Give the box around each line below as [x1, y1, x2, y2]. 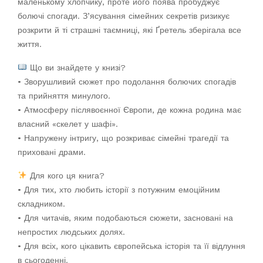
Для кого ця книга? [26, 170, 104, 180]
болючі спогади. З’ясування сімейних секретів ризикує [18, 11, 230, 21]
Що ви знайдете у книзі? [26, 62, 126, 72]
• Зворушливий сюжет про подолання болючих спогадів [18, 76, 236, 86]
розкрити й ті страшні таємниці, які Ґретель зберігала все [18, 25, 241, 35]
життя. [18, 39, 42, 49]
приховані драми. [18, 147, 86, 157]
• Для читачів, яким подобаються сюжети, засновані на [18, 213, 233, 222]
